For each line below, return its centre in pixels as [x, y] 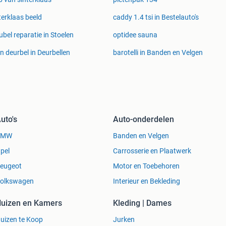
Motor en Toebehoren [146, 166]
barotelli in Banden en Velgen [158, 53]
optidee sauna [135, 35]
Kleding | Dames [142, 203]
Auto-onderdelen [144, 120]
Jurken [124, 220]
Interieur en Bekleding [147, 181]
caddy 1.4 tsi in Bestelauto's [156, 17]
